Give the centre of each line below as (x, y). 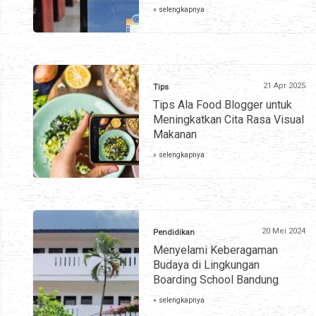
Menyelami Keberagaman (215, 250)
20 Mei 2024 (284, 231)
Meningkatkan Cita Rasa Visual (229, 120)
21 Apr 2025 (284, 86)
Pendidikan (174, 233)
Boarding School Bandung (216, 280)
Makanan (175, 135)
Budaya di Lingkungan (206, 265)
